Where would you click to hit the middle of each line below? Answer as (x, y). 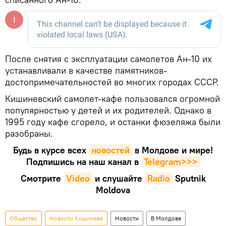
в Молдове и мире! (174, 150)
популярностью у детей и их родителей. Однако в (108, 110)
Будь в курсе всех (50, 150)
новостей (110, 150)
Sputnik (190, 178)
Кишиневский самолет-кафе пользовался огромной (112, 98)
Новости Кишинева (76, 218)
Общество (23, 218)
